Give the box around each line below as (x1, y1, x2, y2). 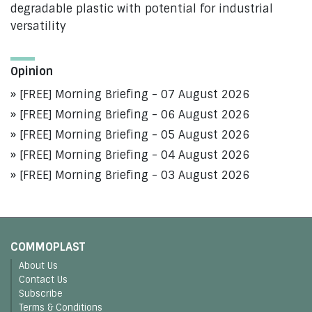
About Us (19, 260, 58, 272)
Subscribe (19, 288, 63, 300)
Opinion (10, 64, 53, 79)
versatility (10, 19, 66, 34)
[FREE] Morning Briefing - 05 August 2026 (19, 127, 249, 143)
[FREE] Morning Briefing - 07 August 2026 (19, 87, 249, 102)
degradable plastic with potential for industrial (10, 1, 273, 17)
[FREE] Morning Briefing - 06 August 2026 (19, 107, 249, 123)
